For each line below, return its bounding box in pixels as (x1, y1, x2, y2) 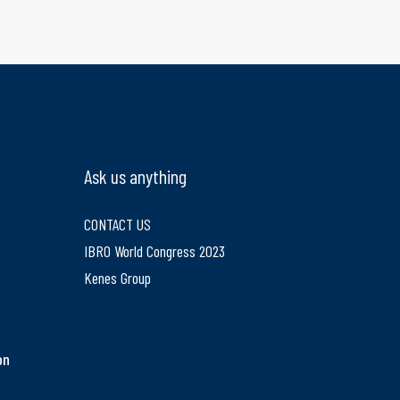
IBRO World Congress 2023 (83, 241, 225, 261)
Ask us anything (83, 164, 190, 187)
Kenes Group (83, 268, 151, 287)
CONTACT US (83, 214, 151, 234)
